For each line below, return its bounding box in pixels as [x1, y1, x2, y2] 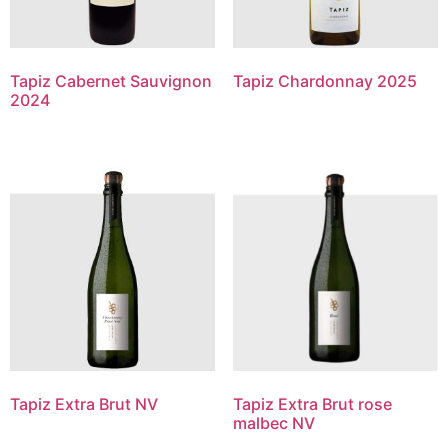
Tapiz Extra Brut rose [232, 394, 392, 415]
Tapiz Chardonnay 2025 [232, 70, 417, 91]
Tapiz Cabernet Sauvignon [10, 70, 212, 91]
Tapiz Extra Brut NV [10, 394, 158, 415]
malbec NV [232, 413, 315, 434]
